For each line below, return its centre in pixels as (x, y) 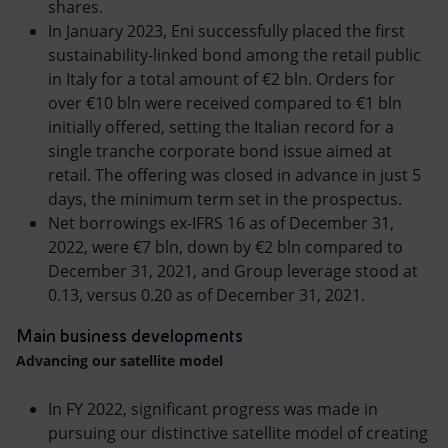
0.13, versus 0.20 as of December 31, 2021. (206, 295)
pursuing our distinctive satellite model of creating (238, 433)
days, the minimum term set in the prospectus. (225, 199)
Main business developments (129, 335)
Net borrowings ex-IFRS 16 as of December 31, (221, 223)
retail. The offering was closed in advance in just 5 (234, 175)
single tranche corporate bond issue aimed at (220, 151)
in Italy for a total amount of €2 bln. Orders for (221, 79)
